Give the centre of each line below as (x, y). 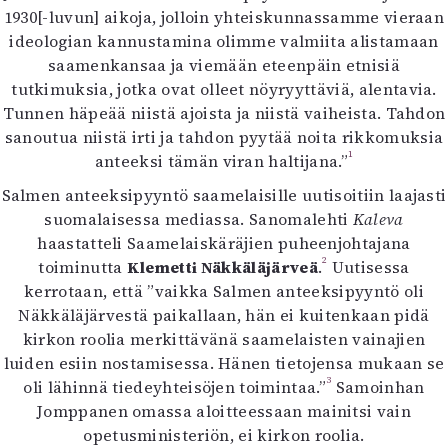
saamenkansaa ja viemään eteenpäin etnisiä (224, 65)
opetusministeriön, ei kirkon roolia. (224, 435)
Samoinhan (378, 387)
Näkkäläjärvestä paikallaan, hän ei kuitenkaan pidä (224, 315)
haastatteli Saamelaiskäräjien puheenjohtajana (224, 243)
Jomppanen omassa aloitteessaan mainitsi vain (224, 411)
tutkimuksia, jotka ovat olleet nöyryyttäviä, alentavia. (224, 89)
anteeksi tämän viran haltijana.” (221, 161)
